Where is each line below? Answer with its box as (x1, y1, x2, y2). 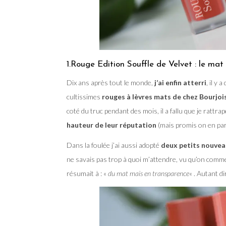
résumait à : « (67, 168, 108, 178)
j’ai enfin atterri (153, 78, 206, 87)
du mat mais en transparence (108, 168, 189, 178)
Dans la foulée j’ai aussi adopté (67, 140, 161, 149)
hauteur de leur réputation (67, 120, 156, 129)
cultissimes (67, 92, 102, 101)
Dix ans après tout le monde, (67, 78, 153, 87)
